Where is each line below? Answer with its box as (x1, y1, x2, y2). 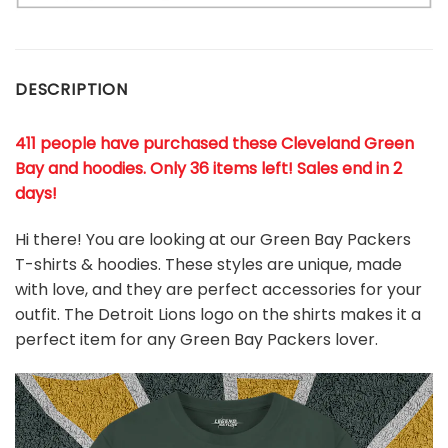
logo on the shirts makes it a (200, 302, 421, 326)
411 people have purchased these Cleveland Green (15, 131, 414, 155)
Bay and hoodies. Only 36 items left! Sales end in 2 (15, 156, 402, 180)
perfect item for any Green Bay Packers (15, 327, 335, 351)
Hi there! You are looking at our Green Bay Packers (15, 227, 411, 251)
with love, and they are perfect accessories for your (15, 277, 422, 301)
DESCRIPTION (15, 77, 128, 101)
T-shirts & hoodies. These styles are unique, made (15, 252, 402, 276)
